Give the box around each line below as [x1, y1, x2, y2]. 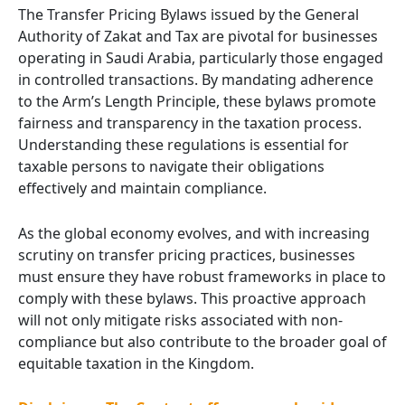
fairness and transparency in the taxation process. [18, 113, 362, 134]
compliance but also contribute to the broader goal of [18, 331, 387, 352]
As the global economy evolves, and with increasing [18, 222, 370, 243]
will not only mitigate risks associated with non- [18, 309, 343, 330]
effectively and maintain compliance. [18, 178, 267, 199]
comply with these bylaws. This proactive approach [18, 287, 366, 308]
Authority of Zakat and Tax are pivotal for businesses [18, 26, 378, 47]
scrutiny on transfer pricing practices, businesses [18, 244, 355, 265]
